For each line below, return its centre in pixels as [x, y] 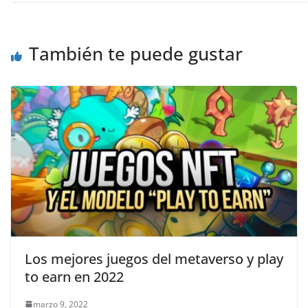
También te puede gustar [136, 54]
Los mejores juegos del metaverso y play [154, 258]
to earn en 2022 [74, 276]
